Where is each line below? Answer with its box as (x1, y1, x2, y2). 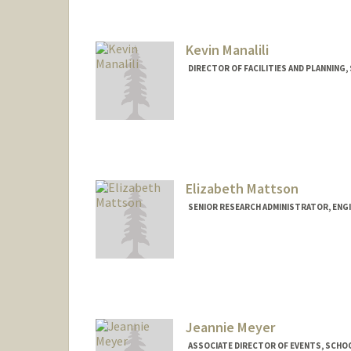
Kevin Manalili (185, 41, 269, 60)
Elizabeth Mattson (185, 179, 299, 197)
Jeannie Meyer (185, 317, 275, 336)
